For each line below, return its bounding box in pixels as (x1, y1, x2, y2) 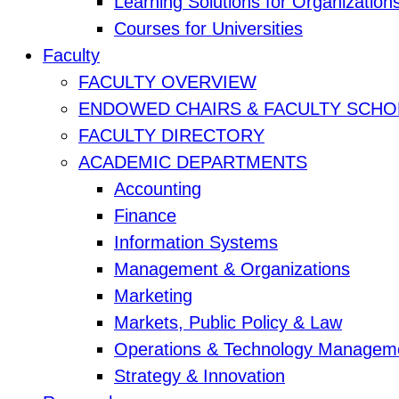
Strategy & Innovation (114, 366, 285, 387)
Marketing (114, 286, 192, 306)
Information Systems (114, 232, 278, 253)
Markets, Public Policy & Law (114, 313, 342, 333)
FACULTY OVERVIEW (78, 72, 256, 93)
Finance (114, 206, 176, 226)
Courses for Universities (114, 19, 303, 39)
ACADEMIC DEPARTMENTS (78, 152, 307, 173)
